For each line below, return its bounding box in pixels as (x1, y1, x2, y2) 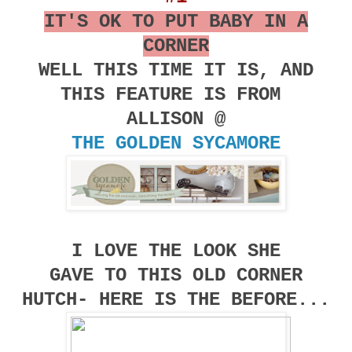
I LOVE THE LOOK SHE (71, 240, 280, 262)
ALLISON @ (126, 108, 225, 130)
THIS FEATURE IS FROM (60, 84, 291, 106)
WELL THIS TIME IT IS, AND (38, 60, 313, 82)
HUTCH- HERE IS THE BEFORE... (22, 289, 330, 311)
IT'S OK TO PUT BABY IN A (44, 11, 308, 33)
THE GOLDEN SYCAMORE (71, 133, 280, 155)
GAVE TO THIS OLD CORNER (49, 265, 302, 287)
